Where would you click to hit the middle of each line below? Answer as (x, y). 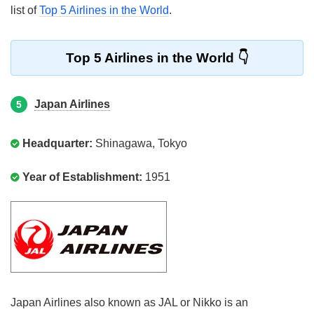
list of (25, 10)
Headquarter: (57, 143)
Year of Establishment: (82, 177)
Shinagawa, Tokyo (140, 143)
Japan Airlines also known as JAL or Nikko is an (129, 302)
